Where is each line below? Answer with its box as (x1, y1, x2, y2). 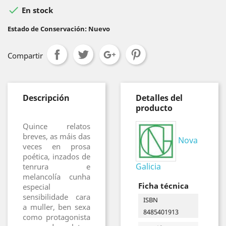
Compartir (8, 50, 43, 61)
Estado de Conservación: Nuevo (8, 24, 110, 33)
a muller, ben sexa (23, 202, 90, 212)
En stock (20, 5, 53, 16)
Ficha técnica (138, 181, 189, 191)
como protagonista (23, 212, 90, 222)
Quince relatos (23, 121, 90, 131)
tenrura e (23, 161, 90, 172)
